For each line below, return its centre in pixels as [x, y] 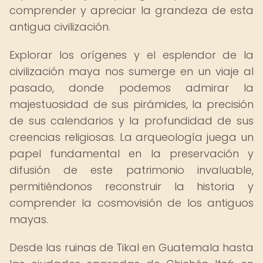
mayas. [29, 219]
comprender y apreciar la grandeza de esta [131, 10]
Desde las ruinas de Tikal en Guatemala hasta [131, 247]
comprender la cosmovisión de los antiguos [131, 203]
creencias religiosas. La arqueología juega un [131, 137]
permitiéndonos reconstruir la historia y [131, 186]
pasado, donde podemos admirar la [131, 88]
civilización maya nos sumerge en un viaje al [131, 71]
